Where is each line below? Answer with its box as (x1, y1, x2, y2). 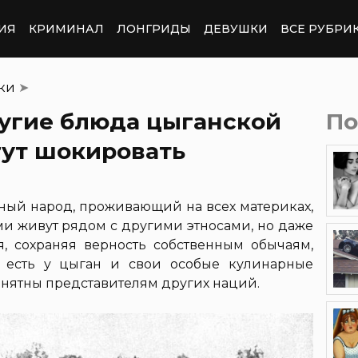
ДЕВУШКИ (204, 21, 268, 36)
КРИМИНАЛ (29, 21, 104, 36)
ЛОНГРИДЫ (117, 21, 191, 36)
